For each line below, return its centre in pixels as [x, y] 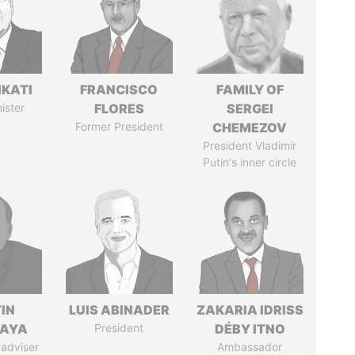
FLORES [119, 109]
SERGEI [250, 109]
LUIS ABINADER [119, 310]
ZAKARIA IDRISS [250, 310]
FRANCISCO [119, 90]
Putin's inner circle [250, 162]
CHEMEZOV [250, 128]
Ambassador [250, 347]
